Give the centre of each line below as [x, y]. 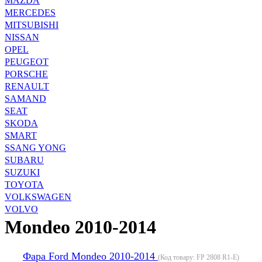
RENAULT [27, 86]
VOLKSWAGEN [38, 196]
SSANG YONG [35, 147]
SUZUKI [22, 172]
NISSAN [22, 37]
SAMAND [25, 98]
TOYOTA [24, 184]
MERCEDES [30, 12]
